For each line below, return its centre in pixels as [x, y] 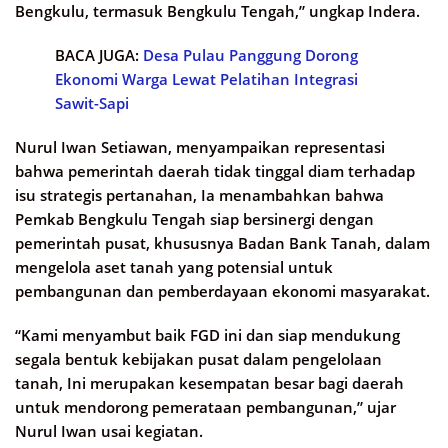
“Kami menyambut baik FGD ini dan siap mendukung [207, 335]
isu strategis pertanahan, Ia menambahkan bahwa [199, 195]
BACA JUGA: [99, 55]
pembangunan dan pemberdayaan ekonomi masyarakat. [222, 291]
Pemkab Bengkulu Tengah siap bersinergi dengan [194, 219]
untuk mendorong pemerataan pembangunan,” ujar [205, 407]
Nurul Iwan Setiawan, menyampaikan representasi [200, 147]
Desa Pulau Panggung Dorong [250, 55]
